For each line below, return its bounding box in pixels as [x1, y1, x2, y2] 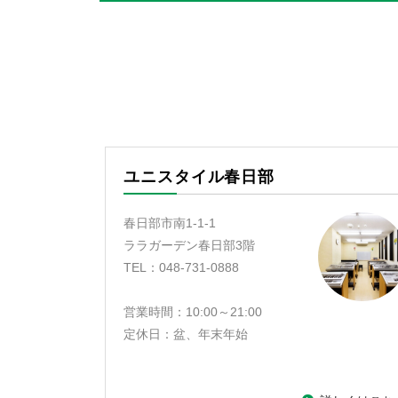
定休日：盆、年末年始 [123, 327, 248, 341]
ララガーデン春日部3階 [123, 238, 255, 252]
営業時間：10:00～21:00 [123, 305, 262, 319]
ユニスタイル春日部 [123, 168, 275, 186]
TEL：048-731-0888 [123, 260, 239, 275]
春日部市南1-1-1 [123, 216, 216, 230]
